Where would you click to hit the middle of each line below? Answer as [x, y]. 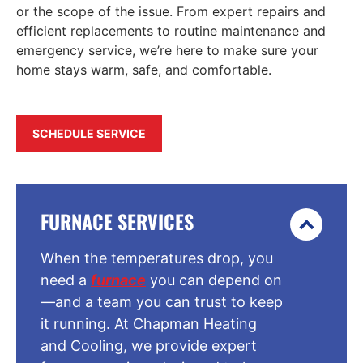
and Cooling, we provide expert [149, 346]
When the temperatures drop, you [157, 258]
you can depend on [214, 280]
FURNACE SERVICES [117, 222]
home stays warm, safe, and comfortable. [144, 69]
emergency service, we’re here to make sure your [167, 50]
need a [66, 280]
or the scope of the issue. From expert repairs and [171, 11]
